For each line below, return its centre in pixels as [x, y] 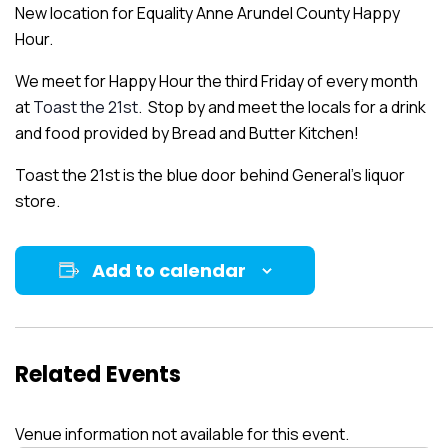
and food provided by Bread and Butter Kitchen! [187, 132]
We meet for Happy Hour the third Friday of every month [216, 80]
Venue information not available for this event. [182, 433]
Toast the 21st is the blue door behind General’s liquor [210, 174]
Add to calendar [168, 270]
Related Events [98, 374]
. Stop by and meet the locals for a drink [282, 106]
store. [37, 200]
